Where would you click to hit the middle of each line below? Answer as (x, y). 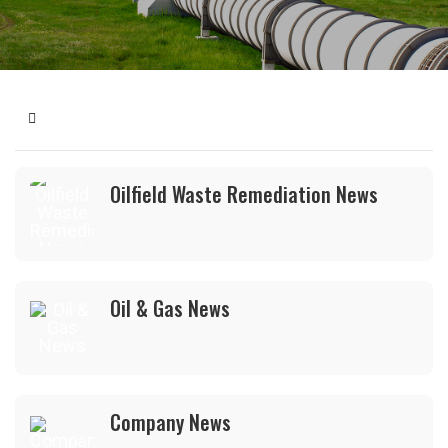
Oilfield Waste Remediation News (244, 194)
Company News (170, 422)
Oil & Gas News (170, 308)
